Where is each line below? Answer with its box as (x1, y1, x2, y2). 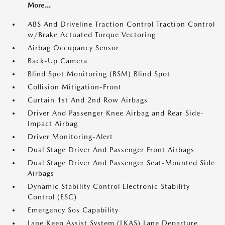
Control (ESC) (28, 193, 77, 201)
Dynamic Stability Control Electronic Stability (28, 182, 190, 191)
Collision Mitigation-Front (28, 83, 122, 91)
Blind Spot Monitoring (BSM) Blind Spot (28, 70, 170, 78)
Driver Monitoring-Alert (28, 133, 113, 141)
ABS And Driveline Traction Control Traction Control (28, 20, 215, 29)
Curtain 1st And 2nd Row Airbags (28, 96, 148, 104)
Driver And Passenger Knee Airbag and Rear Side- (28, 109, 204, 118)
